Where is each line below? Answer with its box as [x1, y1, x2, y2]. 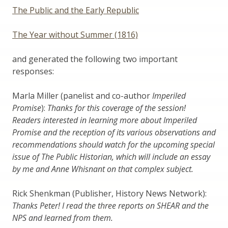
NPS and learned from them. [12, 212, 113, 223]
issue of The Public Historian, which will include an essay [12, 151, 210, 162]
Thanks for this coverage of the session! [45, 102, 186, 113]
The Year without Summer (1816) [12, 28, 138, 40]
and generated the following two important [12, 53, 178, 65]
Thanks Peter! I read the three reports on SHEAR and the [12, 199, 209, 211]
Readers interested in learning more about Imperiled [12, 114, 197, 126]
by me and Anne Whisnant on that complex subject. [12, 163, 193, 175]
